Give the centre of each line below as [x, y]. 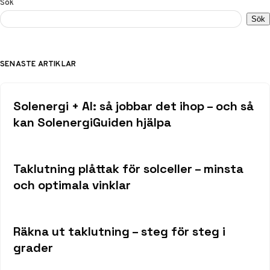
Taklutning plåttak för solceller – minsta [128, 169]
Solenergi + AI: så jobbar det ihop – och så [133, 106]
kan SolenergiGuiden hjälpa [92, 123]
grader [33, 247]
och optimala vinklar [72, 185]
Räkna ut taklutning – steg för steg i [119, 231]
